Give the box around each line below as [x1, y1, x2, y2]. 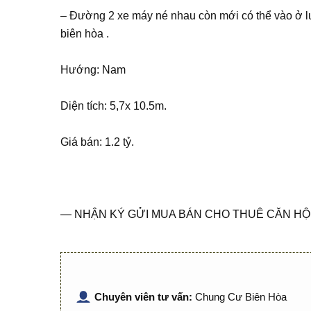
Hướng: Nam [60, 64, 126, 76]
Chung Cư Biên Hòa [195, 291, 287, 303]
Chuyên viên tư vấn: [94, 291, 195, 303]
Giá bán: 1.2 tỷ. [60, 136, 134, 148]
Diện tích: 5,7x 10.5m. [60, 100, 167, 112]
